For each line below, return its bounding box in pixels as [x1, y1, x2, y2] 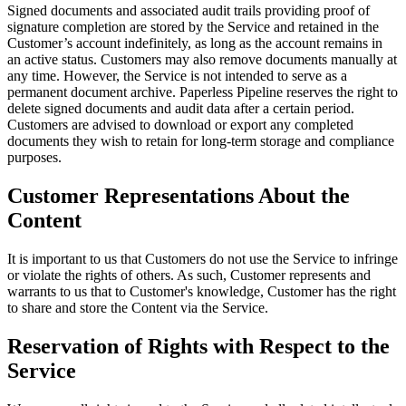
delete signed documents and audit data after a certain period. [7, 101, 354, 117]
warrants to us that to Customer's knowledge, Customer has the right [7, 284, 396, 300]
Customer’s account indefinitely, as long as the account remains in [7, 35, 382, 52]
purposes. [7, 150, 62, 166]
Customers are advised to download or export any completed [7, 117, 353, 133]
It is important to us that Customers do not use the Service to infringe [7, 251, 398, 267]
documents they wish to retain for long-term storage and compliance [7, 133, 394, 150]
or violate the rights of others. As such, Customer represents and [7, 267, 371, 284]
